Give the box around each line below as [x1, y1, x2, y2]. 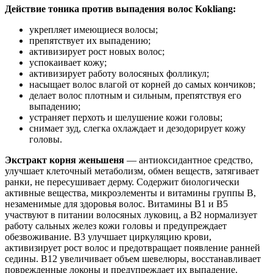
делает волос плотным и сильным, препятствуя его [29, 90, 241, 101]
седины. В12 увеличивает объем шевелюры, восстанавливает [5, 253, 261, 264]
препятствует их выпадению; [29, 35, 151, 46]
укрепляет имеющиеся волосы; [29, 24, 158, 35]
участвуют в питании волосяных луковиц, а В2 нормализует [5, 209, 257, 220]
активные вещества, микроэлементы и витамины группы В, [5, 187, 256, 198]
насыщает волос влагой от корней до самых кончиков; [29, 79, 255, 90]
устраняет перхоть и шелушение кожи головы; [29, 112, 222, 122]
